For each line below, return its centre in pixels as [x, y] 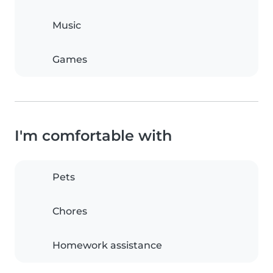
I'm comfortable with [93, 136]
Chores [70, 211]
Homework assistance [107, 245]
